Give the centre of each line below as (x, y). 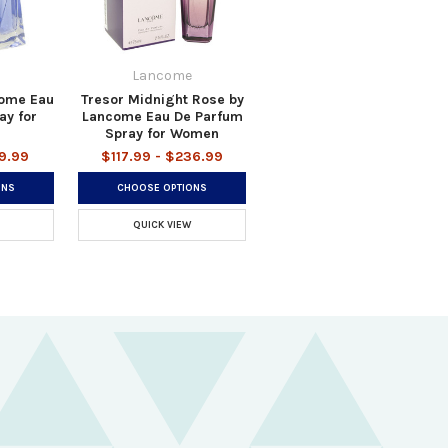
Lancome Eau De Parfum (162, 116)
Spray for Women (162, 133)
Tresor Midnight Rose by (162, 99)
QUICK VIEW (162, 224)
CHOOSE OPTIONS (162, 187)
